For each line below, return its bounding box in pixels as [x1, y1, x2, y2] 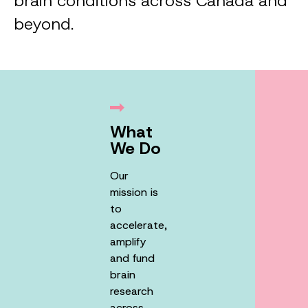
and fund [110, 251, 155, 265]
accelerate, [110, 218, 167, 232]
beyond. [14, 13, 74, 35]
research [110, 284, 153, 298]
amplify [110, 234, 146, 249]
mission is [110, 185, 158, 199]
